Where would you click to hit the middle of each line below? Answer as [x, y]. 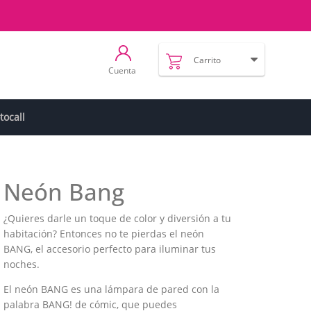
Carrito [207, 60]
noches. [22, 264]
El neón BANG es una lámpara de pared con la [111, 289]
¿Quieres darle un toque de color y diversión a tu [117, 218]
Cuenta [123, 70]
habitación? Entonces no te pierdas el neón [104, 234]
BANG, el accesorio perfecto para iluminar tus [110, 249]
